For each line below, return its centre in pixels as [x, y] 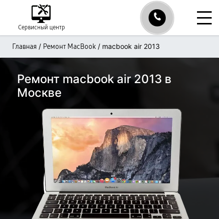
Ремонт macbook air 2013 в [94, 79]
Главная [24, 47]
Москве [39, 93]
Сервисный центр [42, 27]
